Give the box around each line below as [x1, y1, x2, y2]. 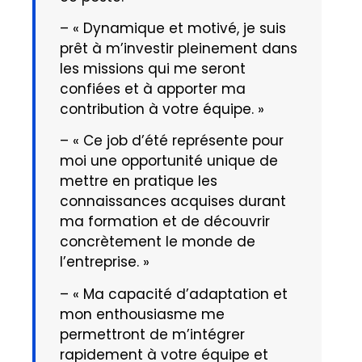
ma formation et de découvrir [60, 212, 270, 232]
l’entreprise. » [60, 252, 149, 272]
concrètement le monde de [60, 232, 255, 252]
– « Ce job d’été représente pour [60, 131, 284, 151]
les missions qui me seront [60, 59, 246, 79]
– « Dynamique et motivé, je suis [60, 19, 286, 39]
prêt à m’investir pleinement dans [60, 39, 297, 59]
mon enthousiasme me [60, 304, 225, 324]
